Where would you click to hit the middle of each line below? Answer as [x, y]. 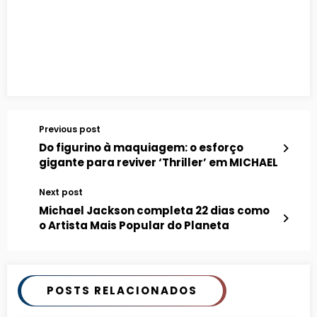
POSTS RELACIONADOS [122, 290]
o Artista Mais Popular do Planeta [134, 225]
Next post [61, 192]
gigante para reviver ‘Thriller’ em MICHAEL [158, 162]
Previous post [70, 129]
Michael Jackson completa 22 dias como [154, 210]
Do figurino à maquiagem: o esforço [141, 147]
